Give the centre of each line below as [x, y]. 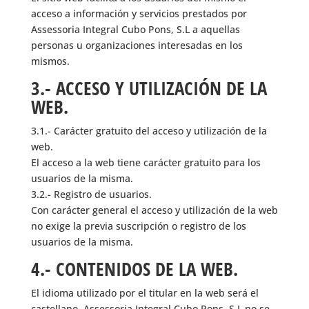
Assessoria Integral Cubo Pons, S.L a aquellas [135, 29]
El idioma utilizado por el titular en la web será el [144, 293]
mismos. [50, 61]
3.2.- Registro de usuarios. [91, 194]
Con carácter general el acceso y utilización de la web [154, 210]
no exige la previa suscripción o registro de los [138, 226]
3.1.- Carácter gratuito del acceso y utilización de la [149, 131]
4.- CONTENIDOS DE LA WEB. [134, 269]
